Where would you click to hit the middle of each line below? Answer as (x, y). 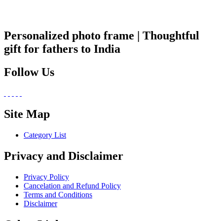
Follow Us (29, 72)
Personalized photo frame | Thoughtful (102, 36)
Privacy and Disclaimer (64, 156)
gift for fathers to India (62, 49)
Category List (45, 135)
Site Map (27, 114)
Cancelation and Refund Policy (72, 185)
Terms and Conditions (58, 194)
